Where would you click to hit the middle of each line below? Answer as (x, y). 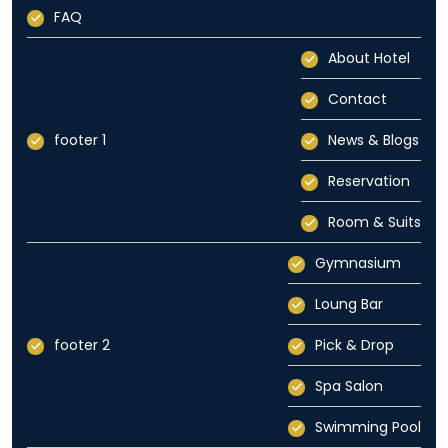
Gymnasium (358, 263)
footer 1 (80, 140)
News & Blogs (373, 140)
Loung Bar (349, 304)
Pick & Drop (354, 345)
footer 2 (82, 345)
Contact (357, 99)
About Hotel (369, 58)
